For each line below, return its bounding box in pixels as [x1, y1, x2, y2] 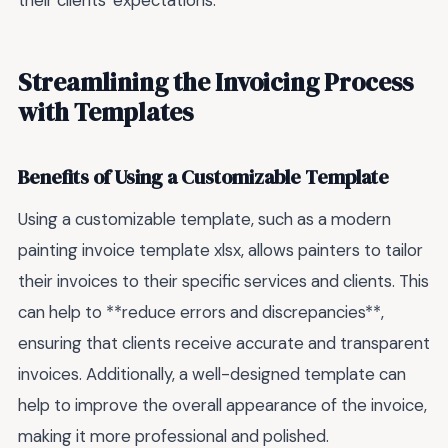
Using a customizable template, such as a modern [18, 207, 391, 230]
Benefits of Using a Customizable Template [18, 164, 389, 192]
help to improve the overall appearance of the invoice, [18, 393, 427, 416]
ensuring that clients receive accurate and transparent [18, 331, 430, 354]
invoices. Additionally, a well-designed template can [18, 362, 406, 385]
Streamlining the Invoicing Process [18, 64, 413, 99]
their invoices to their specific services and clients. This [18, 269, 429, 292]
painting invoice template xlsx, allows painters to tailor [18, 238, 423, 261]
